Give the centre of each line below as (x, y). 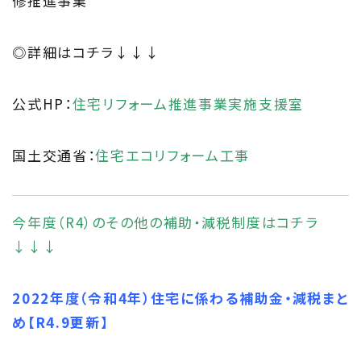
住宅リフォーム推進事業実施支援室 (188, 104)
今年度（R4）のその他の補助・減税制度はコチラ (166, 222)
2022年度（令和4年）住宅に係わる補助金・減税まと (180, 298)
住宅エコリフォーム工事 (173, 156)
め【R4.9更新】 (60, 322)
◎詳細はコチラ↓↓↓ (86, 52)
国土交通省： (54, 156)
